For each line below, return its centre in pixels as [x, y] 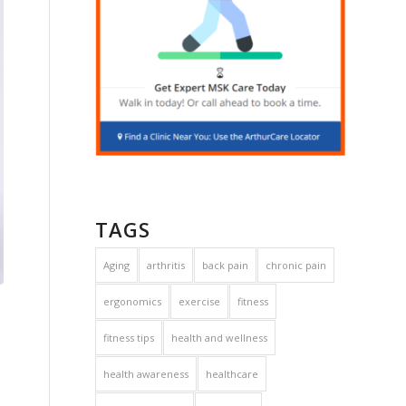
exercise [200, 302]
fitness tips [129, 338]
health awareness [146, 374]
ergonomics [133, 302]
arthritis [166, 266]
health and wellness [220, 338]
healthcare [232, 374]
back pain [226, 266]
